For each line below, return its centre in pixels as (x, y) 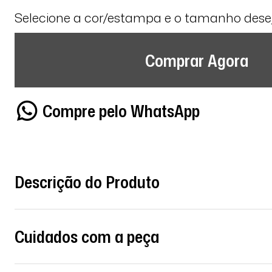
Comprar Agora (197, 60)
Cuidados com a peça (87, 236)
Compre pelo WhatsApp (121, 110)
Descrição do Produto (87, 181)
